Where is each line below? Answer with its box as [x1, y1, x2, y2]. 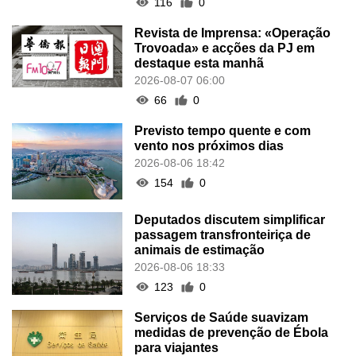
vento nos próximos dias [134, 138, 284, 153]
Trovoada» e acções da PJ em [134, 41, 315, 55]
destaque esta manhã [134, 56, 265, 70]
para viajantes [134, 340, 219, 354]
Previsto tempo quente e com [134, 123, 311, 137]
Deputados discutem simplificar [134, 212, 326, 226]
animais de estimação [134, 242, 265, 257]
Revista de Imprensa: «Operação [134, 25, 331, 40]
